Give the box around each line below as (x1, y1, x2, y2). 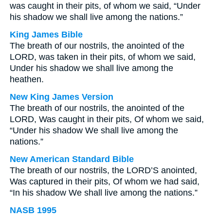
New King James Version (10, 92, 113, 102)
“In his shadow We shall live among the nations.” (10, 188, 198, 198)
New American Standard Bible (10, 154, 134, 164)
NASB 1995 (10, 205, 56, 215)
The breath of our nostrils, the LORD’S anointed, (10, 165, 197, 175)
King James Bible (10, 30, 83, 39)
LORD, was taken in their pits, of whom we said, (10, 52, 196, 62)
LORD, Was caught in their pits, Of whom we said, (10, 114, 204, 124)
